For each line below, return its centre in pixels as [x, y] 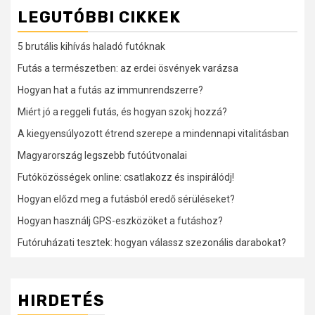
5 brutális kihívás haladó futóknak [91, 47]
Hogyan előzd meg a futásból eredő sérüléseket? [126, 199]
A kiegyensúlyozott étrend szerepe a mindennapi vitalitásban [153, 134]
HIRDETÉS [61, 301]
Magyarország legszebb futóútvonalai [102, 156]
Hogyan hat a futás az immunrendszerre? [110, 90]
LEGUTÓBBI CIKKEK [99, 18]
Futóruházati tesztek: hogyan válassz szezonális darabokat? [152, 243]
